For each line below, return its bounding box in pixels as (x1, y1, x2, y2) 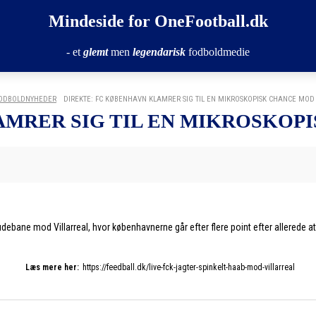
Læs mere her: (25, 262, 79, 272)
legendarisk (133, 46, 186, 58)
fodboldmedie (186, 46, 250, 58)
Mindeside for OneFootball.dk (48, 12, 268, 30)
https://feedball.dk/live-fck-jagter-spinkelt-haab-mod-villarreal (82, 262, 295, 272)
